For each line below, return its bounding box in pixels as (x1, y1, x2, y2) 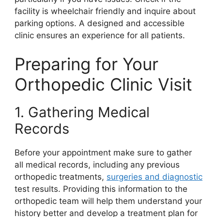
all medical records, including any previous (15, 160, 180, 170)
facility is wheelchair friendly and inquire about (15, 6, 196, 16)
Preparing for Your (15, 54, 158, 75)
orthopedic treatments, (15, 172, 107, 182)
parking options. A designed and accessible (15, 18, 185, 28)
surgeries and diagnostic (107, 172, 202, 182)
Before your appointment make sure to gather (15, 148, 192, 158)
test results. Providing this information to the (15, 184, 187, 194)
